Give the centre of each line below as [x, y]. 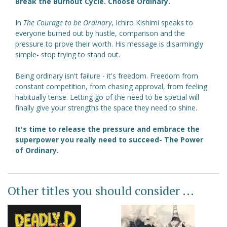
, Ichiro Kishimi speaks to [152, 23]
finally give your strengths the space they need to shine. [106, 108]
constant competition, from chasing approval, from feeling [111, 87]
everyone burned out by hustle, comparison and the [100, 33]
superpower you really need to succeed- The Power [109, 140]
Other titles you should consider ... [101, 191]
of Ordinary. [37, 150]
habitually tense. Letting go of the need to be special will [107, 97]
